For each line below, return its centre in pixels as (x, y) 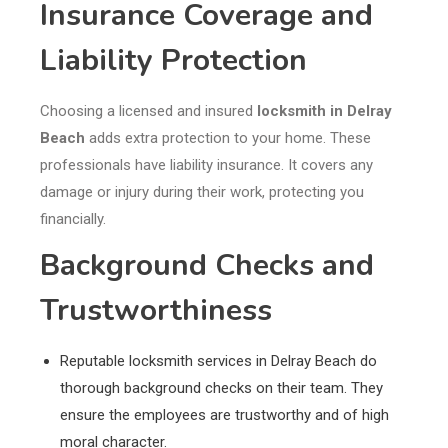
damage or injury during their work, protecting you (202, 192)
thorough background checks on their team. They (221, 388)
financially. (73, 219)
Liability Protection (173, 61)
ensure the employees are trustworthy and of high (224, 415)
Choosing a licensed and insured (148, 111)
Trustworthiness (156, 311)
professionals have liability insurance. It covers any (206, 165)
